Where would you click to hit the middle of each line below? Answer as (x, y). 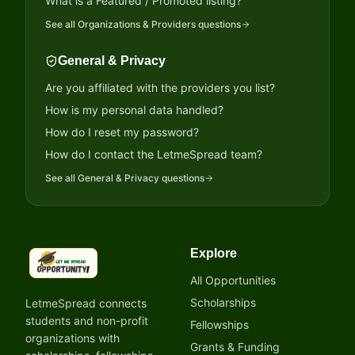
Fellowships (219, 324)
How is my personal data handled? (134, 110)
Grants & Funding (235, 347)
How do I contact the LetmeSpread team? (154, 154)
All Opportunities (233, 280)
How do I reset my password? (122, 132)
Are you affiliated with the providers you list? (160, 88)
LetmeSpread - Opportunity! (109, 271)
